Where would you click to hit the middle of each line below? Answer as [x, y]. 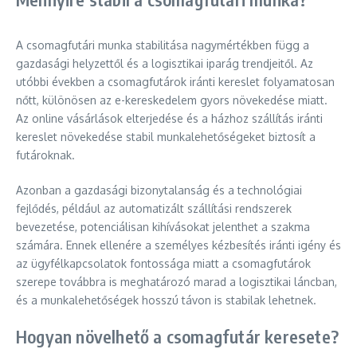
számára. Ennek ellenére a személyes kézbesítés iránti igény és [178, 245]
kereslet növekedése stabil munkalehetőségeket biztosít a [166, 137]
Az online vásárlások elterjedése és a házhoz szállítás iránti [169, 118]
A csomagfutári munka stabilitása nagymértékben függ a [163, 45]
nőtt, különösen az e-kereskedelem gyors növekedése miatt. [172, 100]
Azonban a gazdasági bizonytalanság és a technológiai [159, 190]
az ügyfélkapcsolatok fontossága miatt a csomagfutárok [163, 263]
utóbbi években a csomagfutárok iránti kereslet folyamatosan [175, 82]
